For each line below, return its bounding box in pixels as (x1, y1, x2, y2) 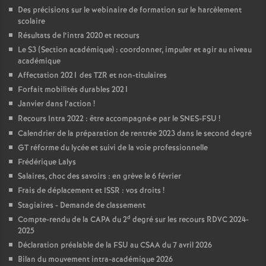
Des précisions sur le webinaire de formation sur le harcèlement (18, 5, 242, 16)
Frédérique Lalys (18, 157, 76, 168)
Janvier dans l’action (18, 99, 91, 110)
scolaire (18, 16, 45, 27)
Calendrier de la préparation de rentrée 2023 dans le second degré (18, 128, 252, 140)
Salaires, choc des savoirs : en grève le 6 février (18, 171, 181, 182)
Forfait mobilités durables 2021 (18, 84, 129, 96)
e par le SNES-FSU (153, 113, 217, 125)
